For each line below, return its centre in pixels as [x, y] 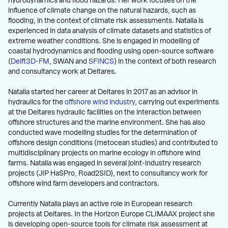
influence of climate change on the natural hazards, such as [102, 10]
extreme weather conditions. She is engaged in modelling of [104, 41]
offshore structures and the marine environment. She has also [107, 122]
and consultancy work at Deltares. [62, 72]
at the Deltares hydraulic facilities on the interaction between [105, 112]
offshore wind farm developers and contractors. [84, 183]
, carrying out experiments [177, 102]
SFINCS [101, 61]
